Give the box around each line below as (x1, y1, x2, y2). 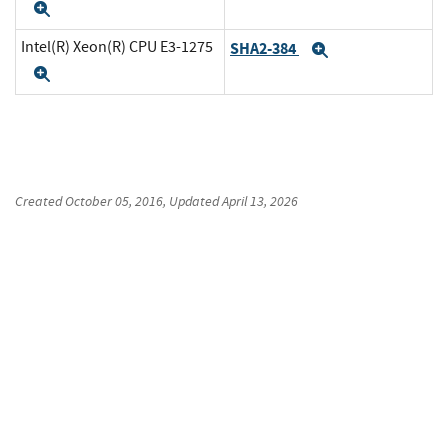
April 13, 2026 (222, 192, 298, 211)
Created (15, 192, 65, 211)
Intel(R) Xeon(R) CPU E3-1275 (21, 37, 213, 58)
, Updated (163, 192, 222, 211)
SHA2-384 (230, 37, 299, 59)
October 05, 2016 (65, 192, 163, 211)
